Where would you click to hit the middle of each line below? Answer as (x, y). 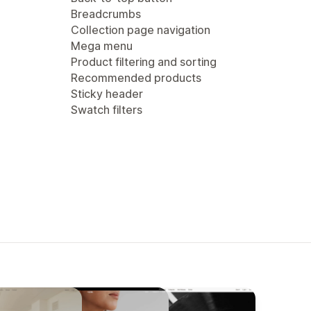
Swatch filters (107, 110)
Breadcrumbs (106, 14)
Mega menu (102, 46)
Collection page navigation (141, 30)
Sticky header (107, 94)
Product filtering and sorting (144, 62)
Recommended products (136, 78)
